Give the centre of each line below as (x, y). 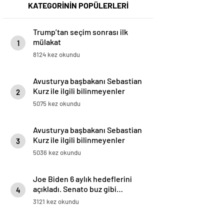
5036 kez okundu (57, 153)
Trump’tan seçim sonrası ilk (80, 32)
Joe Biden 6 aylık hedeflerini (82, 179)
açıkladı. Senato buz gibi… (78, 189)
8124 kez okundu (56, 55)
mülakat (47, 42)
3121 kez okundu (56, 202)
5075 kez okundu (57, 104)
